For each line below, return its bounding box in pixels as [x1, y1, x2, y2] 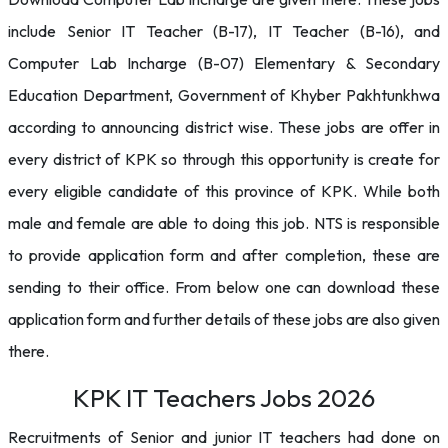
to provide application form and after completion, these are [8, 245, 440, 265]
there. [8, 341, 49, 361]
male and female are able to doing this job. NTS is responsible [8, 213, 440, 233]
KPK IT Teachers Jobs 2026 [73, 382, 375, 414]
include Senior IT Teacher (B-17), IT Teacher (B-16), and [8, 21, 440, 41]
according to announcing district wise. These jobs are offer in [8, 117, 440, 137]
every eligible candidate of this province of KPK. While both [8, 181, 440, 201]
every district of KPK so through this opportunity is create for [8, 149, 440, 169]
